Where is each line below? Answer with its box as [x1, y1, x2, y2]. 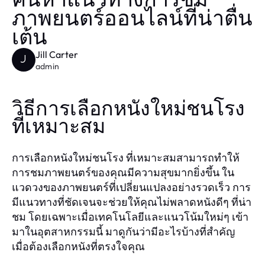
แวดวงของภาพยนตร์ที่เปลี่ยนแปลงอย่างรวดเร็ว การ [12, 180, 251, 194]
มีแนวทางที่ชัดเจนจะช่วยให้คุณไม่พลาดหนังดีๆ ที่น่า [12, 195, 251, 209]
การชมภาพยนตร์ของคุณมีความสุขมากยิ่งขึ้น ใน [12, 165, 234, 179]
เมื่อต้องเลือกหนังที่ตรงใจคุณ [12, 239, 145, 253]
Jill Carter [35, 48, 78, 60]
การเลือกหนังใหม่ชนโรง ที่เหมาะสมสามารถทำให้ [12, 150, 240, 164]
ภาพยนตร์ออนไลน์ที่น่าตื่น [12, 8, 253, 30]
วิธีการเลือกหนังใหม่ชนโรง [12, 99, 245, 119]
